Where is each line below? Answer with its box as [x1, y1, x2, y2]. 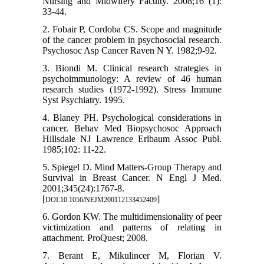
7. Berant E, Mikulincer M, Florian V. [42, 250, 222, 261]
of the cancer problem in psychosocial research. [42, 35, 222, 45]
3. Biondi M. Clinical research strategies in [42, 63, 222, 74]
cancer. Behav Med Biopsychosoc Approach [42, 123, 222, 134]
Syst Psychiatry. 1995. [42, 95, 125, 105]
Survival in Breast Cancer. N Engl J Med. [42, 173, 222, 183]
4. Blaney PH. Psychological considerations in [42, 113, 222, 123]
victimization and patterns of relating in [42, 222, 222, 233]
